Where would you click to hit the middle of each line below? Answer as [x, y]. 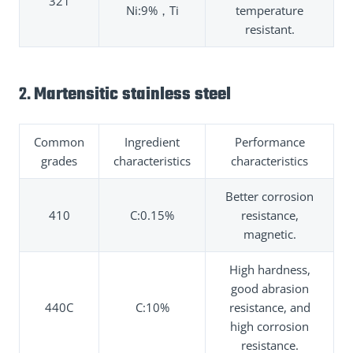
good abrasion [269, 288]
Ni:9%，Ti [152, 10]
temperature [269, 10]
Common [59, 141]
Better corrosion [269, 196]
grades [59, 160]
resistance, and [269, 307]
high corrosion [269, 326]
